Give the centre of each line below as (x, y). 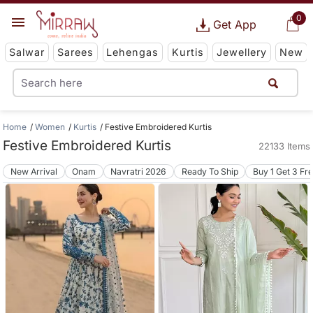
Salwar (27, 52)
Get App (234, 24)
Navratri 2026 (139, 171)
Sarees (76, 52)
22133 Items (284, 146)
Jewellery (241, 52)
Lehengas (133, 52)
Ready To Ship (210, 171)
